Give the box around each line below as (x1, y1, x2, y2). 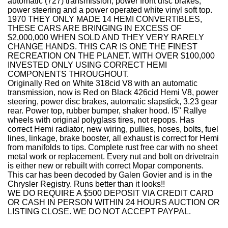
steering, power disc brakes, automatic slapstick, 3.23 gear (8, 97, 217, 106)
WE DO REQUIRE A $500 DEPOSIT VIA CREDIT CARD (8, 189, 214, 197)
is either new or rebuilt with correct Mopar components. (8, 161, 204, 170)
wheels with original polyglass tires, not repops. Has (8, 116, 194, 124)
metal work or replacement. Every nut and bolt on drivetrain (8, 152, 219, 161)
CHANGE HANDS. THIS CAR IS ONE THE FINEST (8, 42, 197, 51)
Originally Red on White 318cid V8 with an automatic (8, 79, 197, 88)
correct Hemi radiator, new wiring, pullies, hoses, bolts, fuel (8, 125, 218, 133)
